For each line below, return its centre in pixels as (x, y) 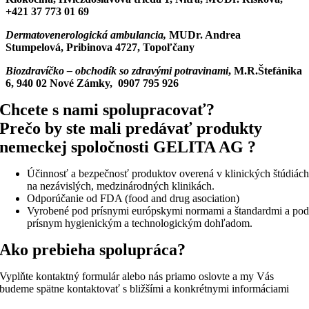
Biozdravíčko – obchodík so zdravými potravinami (117, 70)
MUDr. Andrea (203, 34)
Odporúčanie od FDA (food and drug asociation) (133, 198)
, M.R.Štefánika (265, 70)
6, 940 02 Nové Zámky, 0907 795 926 (93, 83)
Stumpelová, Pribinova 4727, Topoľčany (100, 47)
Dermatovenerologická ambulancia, (86, 34)
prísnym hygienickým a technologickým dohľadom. (140, 223)
